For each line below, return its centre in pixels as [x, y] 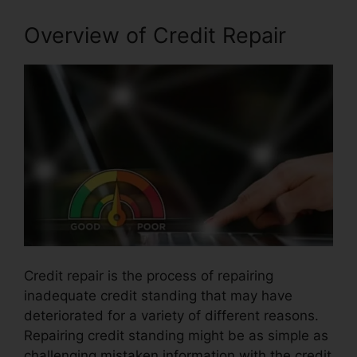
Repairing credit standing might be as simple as [176, 336]
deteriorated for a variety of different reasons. [171, 316]
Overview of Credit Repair [155, 35]
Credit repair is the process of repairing [149, 276]
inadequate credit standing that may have [158, 296]
